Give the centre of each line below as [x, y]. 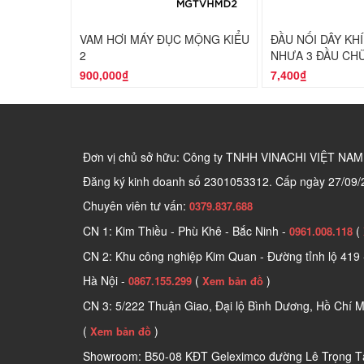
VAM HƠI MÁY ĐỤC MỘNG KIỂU [165, 39]
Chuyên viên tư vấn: [136, 205]
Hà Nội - [106, 280]
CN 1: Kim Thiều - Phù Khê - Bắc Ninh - [186, 230]
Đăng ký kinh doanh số [143, 181]
